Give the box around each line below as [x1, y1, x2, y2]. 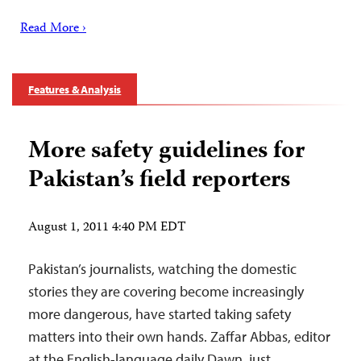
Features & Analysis [28, 82, 122, 98]
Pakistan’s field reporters [28, 161, 290, 201]
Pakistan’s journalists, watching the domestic [28, 259, 297, 279]
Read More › [20, 19, 86, 40]
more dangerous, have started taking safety [28, 305, 291, 324]
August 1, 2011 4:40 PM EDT [28, 218, 186, 239]
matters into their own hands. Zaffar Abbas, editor [28, 327, 330, 346]
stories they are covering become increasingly [28, 282, 304, 301]
